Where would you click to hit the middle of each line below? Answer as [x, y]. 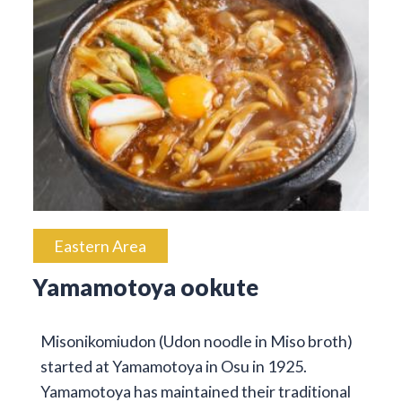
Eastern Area [100, 246]
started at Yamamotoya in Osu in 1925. [173, 366]
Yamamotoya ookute [145, 288]
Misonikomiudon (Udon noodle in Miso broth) [196, 341]
